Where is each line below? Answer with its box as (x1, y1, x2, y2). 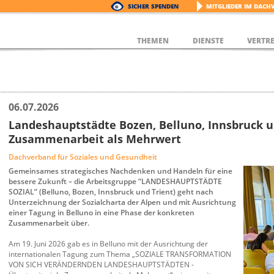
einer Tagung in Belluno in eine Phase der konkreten (9, 207, 194, 218)
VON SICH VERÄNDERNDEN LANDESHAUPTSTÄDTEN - (9, 259, 194, 270)
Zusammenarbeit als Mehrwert (9, 131, 181, 146)
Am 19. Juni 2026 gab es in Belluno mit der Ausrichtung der (9, 238, 208, 249)
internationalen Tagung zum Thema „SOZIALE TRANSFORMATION (9, 248, 231, 259)
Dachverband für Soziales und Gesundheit (9, 151, 157, 162)
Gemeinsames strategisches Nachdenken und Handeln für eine (9, 165, 232, 176)
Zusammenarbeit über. (9, 217, 89, 228)
